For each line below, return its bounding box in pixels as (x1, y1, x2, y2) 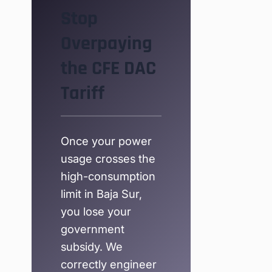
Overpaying (61, 30, 152, 56)
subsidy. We (61, 240, 123, 254)
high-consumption (61, 169, 155, 183)
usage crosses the (61, 152, 155, 166)
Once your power (61, 134, 152, 148)
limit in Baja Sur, (61, 187, 142, 201)
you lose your (61, 205, 131, 219)
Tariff (61, 80, 104, 106)
